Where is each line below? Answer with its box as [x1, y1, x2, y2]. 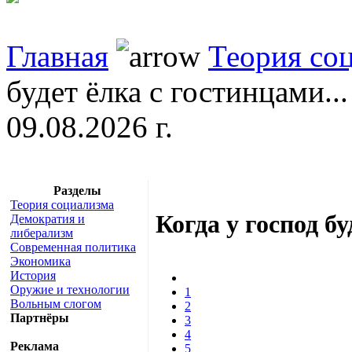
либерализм [10, 225, 73, 240]
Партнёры [10, 310, 69, 324]
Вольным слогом [10, 296, 101, 310]
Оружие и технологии [10, 282, 130, 296]
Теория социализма [10, 197, 114, 211]
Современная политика [10, 240, 136, 254]
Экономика [10, 254, 71, 268]
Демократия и [10, 211, 85, 225]
